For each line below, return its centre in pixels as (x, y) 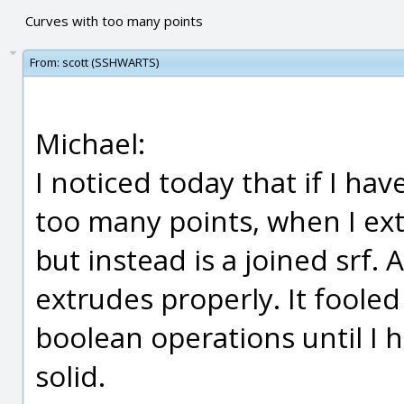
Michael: (90, 143)
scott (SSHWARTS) (110, 62)
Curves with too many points (114, 21)
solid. (70, 376)
